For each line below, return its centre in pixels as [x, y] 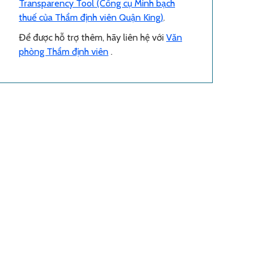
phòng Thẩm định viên [64, 51]
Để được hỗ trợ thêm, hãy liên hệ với [93, 37]
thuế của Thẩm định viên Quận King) [91, 17]
